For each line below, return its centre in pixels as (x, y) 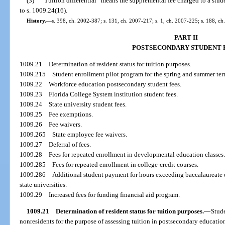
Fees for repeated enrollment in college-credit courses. (126, 164)
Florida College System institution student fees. (114, 94)
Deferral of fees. (70, 144)
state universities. (43, 184)
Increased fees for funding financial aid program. (115, 194)
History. (36, 21)
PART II (186, 37)
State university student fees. (88, 104)
